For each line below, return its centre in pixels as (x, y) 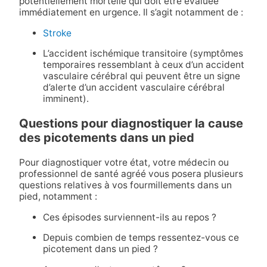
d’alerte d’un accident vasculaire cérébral (133, 88)
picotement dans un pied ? (100, 249)
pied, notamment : (58, 197)
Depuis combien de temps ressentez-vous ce (141, 238)
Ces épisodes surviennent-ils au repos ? (129, 217)
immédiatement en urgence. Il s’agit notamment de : (131, 13)
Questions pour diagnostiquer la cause (131, 124)
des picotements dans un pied (106, 138)
